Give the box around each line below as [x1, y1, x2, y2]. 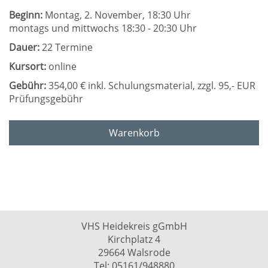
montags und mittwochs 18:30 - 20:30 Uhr [9, 22, 197, 35]
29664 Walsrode [98, 246, 170, 259]
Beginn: [9, 8, 42, 22]
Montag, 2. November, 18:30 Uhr [42, 8, 191, 22]
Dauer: [9, 41, 39, 54]
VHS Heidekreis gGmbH [81, 220, 187, 233]
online [46, 60, 77, 73]
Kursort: [9, 60, 46, 73]
